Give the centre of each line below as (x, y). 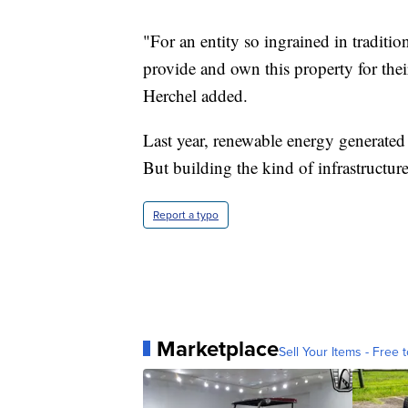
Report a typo (186, 214)
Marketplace (218, 348)
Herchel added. (195, 95)
